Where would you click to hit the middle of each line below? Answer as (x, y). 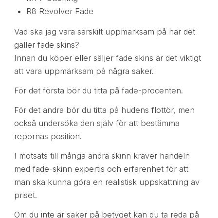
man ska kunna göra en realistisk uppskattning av (107, 182)
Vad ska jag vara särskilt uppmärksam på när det (104, 31)
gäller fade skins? (46, 45)
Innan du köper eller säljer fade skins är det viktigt (107, 58)
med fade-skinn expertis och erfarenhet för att (101, 169)
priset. (25, 195)
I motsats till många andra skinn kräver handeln (102, 156)
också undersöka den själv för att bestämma (97, 123)
